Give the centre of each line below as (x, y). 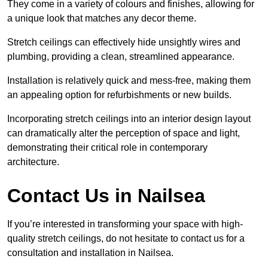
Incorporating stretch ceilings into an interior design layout (129, 119)
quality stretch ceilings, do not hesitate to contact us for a (126, 239)
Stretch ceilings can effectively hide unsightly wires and (124, 42)
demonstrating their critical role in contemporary (107, 148)
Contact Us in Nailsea (106, 196)
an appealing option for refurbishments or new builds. (119, 95)
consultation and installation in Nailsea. (90, 253)
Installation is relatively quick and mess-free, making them (129, 81)
